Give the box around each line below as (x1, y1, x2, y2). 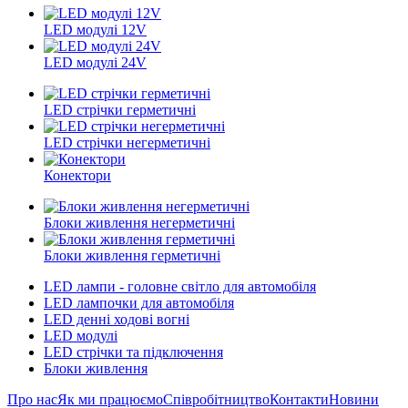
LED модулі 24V (44, 55, 147, 70)
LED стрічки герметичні (44, 102, 196, 117)
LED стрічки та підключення (44, 344, 223, 360)
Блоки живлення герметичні (44, 248, 220, 263)
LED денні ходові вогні (44, 311, 189, 327)
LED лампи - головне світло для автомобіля (44, 279, 316, 294)
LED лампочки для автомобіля (44, 295, 234, 311)
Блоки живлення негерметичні (44, 215, 235, 230)
